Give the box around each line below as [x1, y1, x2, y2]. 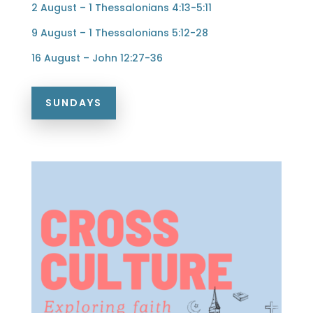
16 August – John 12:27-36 [31, 51, 163, 66]
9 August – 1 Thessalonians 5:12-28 [31, 26, 208, 41]
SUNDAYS [45, 96, 102, 110]
